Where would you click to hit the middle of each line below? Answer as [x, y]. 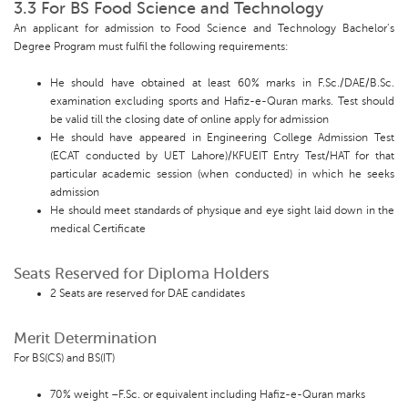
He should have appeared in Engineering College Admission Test [222, 138]
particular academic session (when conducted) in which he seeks [222, 174]
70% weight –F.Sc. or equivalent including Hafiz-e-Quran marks [208, 395]
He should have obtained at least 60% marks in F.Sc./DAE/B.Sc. [222, 83]
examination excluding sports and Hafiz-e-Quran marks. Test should [222, 102]
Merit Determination [85, 339]
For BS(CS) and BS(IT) [64, 358]
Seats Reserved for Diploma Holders [142, 274]
